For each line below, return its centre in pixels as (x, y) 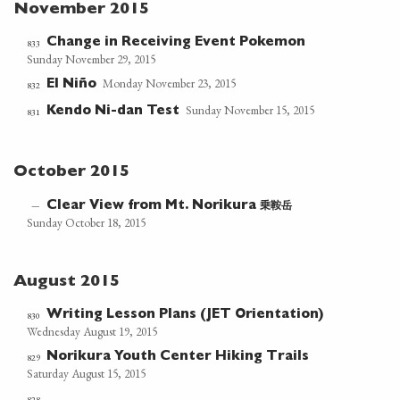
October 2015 (71, 173)
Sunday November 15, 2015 (250, 111)
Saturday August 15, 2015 (87, 374)
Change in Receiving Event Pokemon (176, 44)
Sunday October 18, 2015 (87, 223)
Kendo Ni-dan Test (113, 112)
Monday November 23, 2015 (170, 84)
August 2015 (67, 283)
